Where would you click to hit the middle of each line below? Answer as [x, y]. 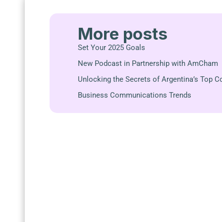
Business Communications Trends [135, 95]
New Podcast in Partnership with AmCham [148, 64]
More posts [123, 34]
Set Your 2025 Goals [111, 48]
